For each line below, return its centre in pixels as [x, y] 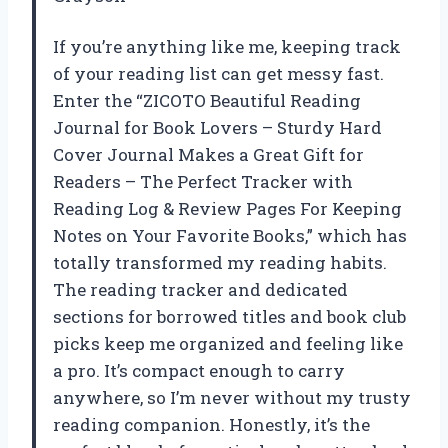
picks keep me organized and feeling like [228, 343]
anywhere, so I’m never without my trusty [232, 397]
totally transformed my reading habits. [220, 262]
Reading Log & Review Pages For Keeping [227, 208]
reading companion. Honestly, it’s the [211, 424]
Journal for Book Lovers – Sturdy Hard [217, 127]
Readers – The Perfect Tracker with [203, 181]
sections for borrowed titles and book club [229, 316]
